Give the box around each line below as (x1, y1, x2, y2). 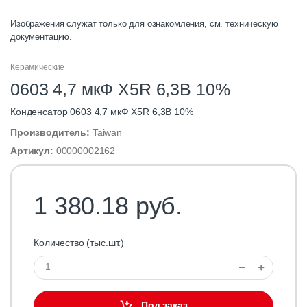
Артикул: (10, 145, 56, 156)
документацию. (10, 31, 73, 42)
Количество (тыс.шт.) (34, 236, 125, 248)
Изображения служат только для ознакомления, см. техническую (10, 18, 278, 29)
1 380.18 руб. (34, 191, 183, 220)
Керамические (10, 62, 65, 72)
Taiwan (92, 126, 122, 138)
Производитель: (10, 126, 93, 138)
